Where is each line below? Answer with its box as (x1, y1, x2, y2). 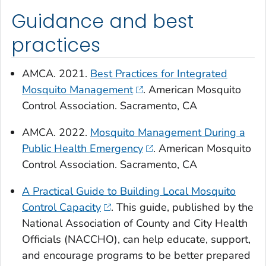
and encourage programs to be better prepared (22, 248, 251, 262)
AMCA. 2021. (22, 66, 90, 81)
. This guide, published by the (110, 199, 254, 214)
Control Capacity (22, 199, 101, 214)
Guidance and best (11, 8, 194, 35)
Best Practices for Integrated (90, 66, 227, 81)
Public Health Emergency (22, 141, 143, 156)
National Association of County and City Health (22, 216, 248, 230)
